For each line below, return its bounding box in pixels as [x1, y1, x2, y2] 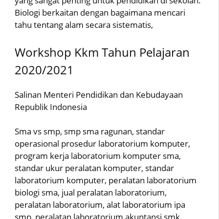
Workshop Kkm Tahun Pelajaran [15, 44, 190, 60]
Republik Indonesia [15, 101, 87, 112]
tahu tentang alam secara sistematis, [15, 19, 153, 30]
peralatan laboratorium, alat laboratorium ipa [15, 199, 185, 210]
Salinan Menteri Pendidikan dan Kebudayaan [15, 88, 183, 100]
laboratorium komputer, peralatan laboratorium [15, 175, 197, 186]
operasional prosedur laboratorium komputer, [15, 138, 190, 149]
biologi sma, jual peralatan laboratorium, [15, 187, 167, 198]
